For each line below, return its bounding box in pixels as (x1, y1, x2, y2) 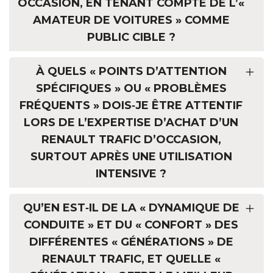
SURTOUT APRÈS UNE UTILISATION (30, 149, 232, 163)
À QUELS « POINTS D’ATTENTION (35, 64, 227, 78)
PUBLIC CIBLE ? (87, 30, 175, 44)
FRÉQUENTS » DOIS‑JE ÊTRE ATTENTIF (19, 98, 243, 112)
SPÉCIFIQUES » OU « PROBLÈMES (35, 81, 227, 95)
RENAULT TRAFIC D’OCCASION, (41, 132, 221, 146)
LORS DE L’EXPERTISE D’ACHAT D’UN (24, 115, 238, 129)
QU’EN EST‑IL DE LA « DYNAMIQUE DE (23, 200, 239, 214)
